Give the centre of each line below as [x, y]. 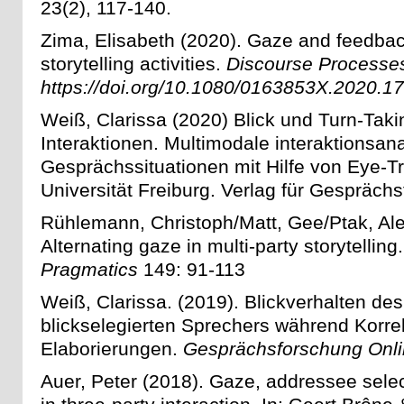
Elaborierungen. [112, 349]
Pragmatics [89, 270]
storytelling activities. [133, 64]
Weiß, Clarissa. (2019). [142, 302]
